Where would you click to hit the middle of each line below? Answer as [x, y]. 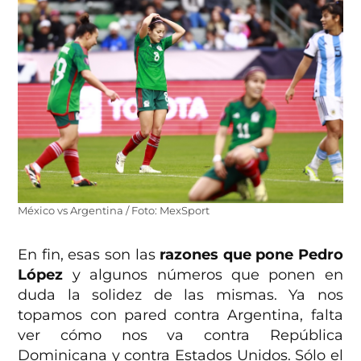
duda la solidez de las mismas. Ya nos [180, 295]
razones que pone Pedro [251, 254]
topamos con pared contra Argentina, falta [180, 315]
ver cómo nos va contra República [180, 335]
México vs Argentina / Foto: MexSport [114, 210]
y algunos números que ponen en [207, 274]
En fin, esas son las [89, 254]
